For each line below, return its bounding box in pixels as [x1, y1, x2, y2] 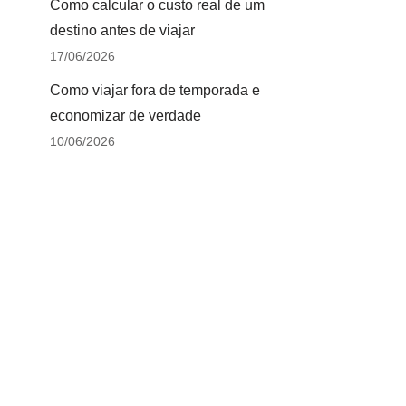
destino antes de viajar [50, 23, 195, 38]
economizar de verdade [50, 108, 201, 123]
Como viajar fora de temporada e [50, 82, 260, 98]
